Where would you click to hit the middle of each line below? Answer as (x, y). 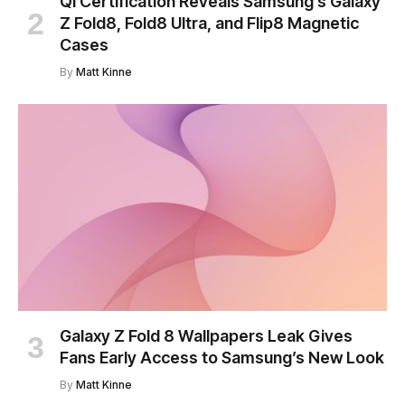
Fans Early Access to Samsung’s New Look (222, 358)
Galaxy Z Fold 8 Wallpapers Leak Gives (206, 336)
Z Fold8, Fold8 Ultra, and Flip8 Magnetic (209, 23)
